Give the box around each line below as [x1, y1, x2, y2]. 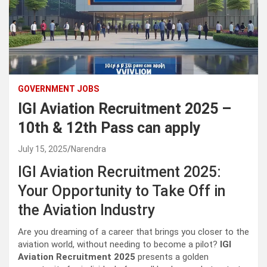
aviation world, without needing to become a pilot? [18, 239, 220, 250]
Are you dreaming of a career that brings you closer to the [18, 226, 249, 238]
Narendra [71, 144, 106, 154]
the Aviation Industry [18, 201, 155, 219]
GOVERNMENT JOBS [18, 84, 99, 94]
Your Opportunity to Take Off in [18, 182, 225, 200]
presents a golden [135, 252, 209, 263]
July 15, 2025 [18, 144, 67, 154]
